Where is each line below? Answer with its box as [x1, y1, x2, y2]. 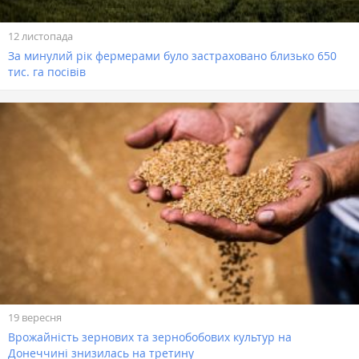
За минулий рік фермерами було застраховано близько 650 [8, 47, 337, 63]
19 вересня [8, 310, 62, 325]
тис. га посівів [8, 63, 86, 79]
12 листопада [8, 28, 73, 43]
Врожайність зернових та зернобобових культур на [8, 329, 292, 345]
